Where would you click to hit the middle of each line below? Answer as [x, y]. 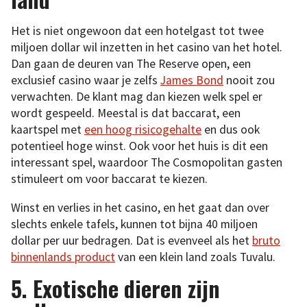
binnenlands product [63, 257]
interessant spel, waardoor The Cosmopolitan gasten [147, 163]
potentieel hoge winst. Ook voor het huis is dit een [139, 146]
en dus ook [231, 130]
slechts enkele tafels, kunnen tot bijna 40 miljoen [134, 224]
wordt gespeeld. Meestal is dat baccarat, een [126, 113]
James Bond [192, 81]
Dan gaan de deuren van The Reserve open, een [131, 64]
